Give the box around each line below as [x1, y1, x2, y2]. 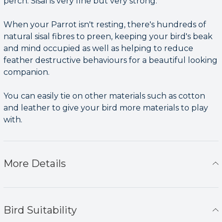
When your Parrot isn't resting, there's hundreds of [3, 19, 206, 29]
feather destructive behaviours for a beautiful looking [3, 55, 218, 65]
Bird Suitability [3, 204, 77, 216]
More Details [3, 157, 66, 169]
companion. [3, 67, 50, 77]
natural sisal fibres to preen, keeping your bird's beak [3, 31, 213, 41]
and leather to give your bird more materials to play [3, 103, 208, 112]
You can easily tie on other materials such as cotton [3, 91, 205, 101]
